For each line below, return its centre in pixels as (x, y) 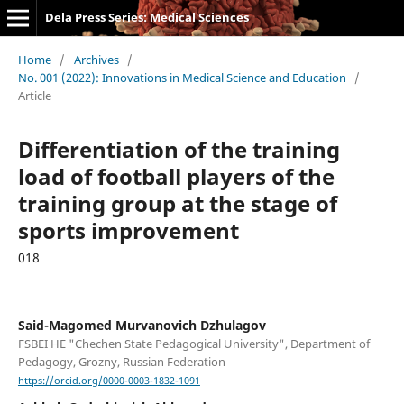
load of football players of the (176, 176)
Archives (96, 59)
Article (34, 95)
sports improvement (128, 230)
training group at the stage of (177, 203)
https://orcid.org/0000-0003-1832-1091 (109, 381)
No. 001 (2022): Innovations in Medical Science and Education (182, 77)
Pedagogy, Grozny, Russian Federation (121, 361)
